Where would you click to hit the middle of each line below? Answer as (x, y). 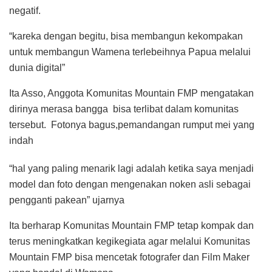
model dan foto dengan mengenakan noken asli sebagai (130, 185)
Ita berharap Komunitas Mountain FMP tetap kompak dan (131, 226)
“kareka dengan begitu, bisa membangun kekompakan (126, 36)
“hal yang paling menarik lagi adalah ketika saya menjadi (131, 169)
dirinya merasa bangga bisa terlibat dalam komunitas (124, 109)
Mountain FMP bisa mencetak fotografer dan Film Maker (129, 257)
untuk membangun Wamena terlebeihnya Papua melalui (130, 52)
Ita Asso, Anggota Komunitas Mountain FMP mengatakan (131, 93)
